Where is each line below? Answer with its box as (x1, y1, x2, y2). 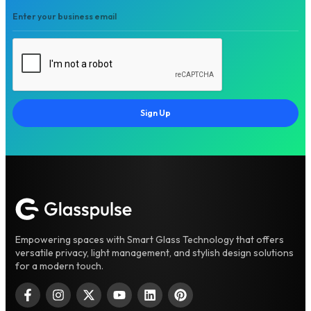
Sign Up (140, 107, 171, 118)
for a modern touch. (15, 259, 103, 272)
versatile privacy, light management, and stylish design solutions (15, 246, 294, 259)
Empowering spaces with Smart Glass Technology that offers (15, 233, 284, 246)
